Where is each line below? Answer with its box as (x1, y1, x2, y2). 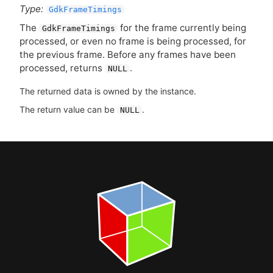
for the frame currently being (118, 22, 247, 34)
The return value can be (19, 104, 117, 115)
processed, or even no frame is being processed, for (19, 35, 246, 48)
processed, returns (19, 62, 105, 74)
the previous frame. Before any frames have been (19, 49, 236, 61)
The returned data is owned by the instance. (19, 85, 196, 96)
